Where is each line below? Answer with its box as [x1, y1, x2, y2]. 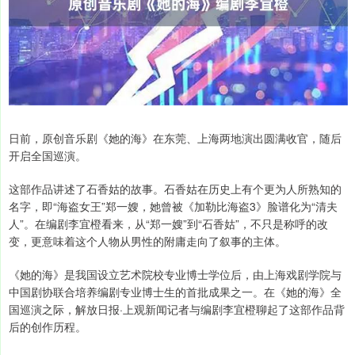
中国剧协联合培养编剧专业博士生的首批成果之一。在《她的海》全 [9, 284, 342, 300]
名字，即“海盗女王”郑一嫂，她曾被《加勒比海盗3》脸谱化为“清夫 [9, 198, 338, 215]
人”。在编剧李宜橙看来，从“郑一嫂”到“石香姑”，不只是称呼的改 [9, 216, 328, 232]
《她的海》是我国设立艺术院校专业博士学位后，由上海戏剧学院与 [9, 266, 342, 283]
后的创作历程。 [9, 319, 86, 335]
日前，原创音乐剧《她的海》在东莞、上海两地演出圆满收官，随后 [9, 130, 342, 147]
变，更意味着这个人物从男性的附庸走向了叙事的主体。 [9, 233, 286, 250]
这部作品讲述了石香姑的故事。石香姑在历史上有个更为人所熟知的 [9, 181, 342, 197]
